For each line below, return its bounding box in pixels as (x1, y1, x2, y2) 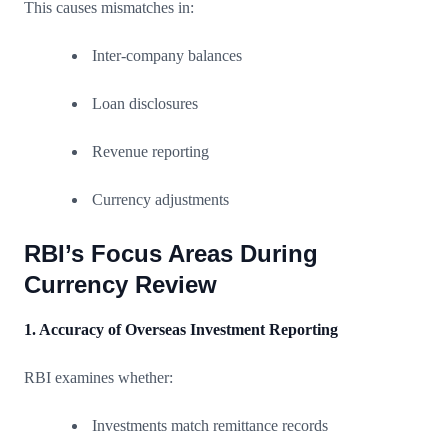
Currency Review (24, 270, 217, 298)
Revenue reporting (92, 142, 209, 160)
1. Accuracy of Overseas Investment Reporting (24, 320, 338, 338)
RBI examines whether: (24, 368, 173, 386)
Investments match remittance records (92, 416, 328, 434)
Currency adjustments (92, 190, 229, 208)
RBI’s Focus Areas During (24, 239, 318, 267)
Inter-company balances (92, 46, 242, 64)
